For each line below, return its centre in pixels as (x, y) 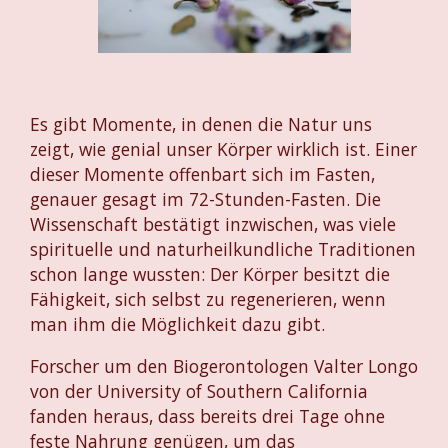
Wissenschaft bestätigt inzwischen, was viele (213, 224)
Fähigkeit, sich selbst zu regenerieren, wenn (208, 299)
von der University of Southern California (199, 391)
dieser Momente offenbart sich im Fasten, (202, 174)
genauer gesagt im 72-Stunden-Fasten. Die (205, 199)
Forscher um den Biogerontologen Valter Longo (224, 366)
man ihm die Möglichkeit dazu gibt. (177, 324)
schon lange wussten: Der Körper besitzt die (210, 274)
